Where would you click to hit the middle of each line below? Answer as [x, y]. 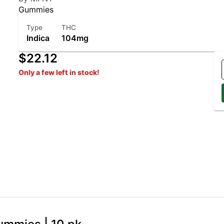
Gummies [36, 9]
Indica [38, 38]
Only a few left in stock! [59, 72]
